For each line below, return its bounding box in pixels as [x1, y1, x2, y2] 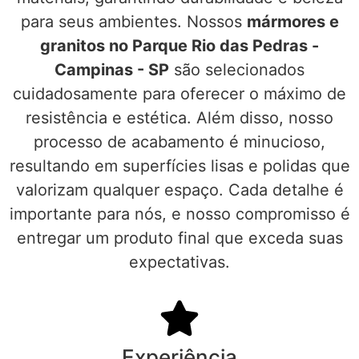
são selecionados [169, 60, 305, 80]
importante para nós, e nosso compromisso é [9, 204, 350, 224]
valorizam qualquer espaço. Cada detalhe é [15, 180, 344, 200]
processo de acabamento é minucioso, [34, 132, 325, 152]
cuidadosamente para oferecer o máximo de [13, 84, 346, 104]
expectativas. [129, 252, 230, 272]
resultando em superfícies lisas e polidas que [9, 156, 350, 176]
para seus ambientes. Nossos [20, 12, 247, 32]
